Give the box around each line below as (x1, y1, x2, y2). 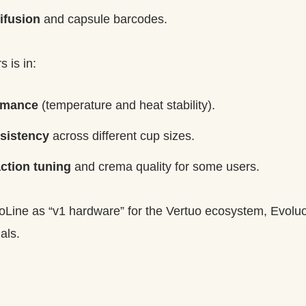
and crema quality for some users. (71, 159, 260, 173)
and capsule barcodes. (40, 12, 167, 26)
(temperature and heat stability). (38, 98, 215, 112)
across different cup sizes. (49, 128, 195, 143)
